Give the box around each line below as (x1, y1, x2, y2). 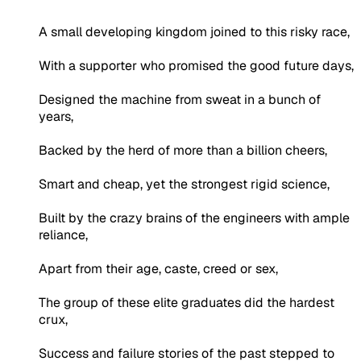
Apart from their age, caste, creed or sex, (39, 259, 278, 277)
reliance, (39, 226, 88, 243)
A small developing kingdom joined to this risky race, (39, 23, 350, 40)
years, (39, 107, 73, 125)
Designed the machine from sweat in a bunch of (39, 90, 321, 108)
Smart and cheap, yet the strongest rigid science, (39, 175, 330, 193)
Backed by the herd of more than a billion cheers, (39, 141, 327, 159)
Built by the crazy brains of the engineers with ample (39, 209, 350, 226)
